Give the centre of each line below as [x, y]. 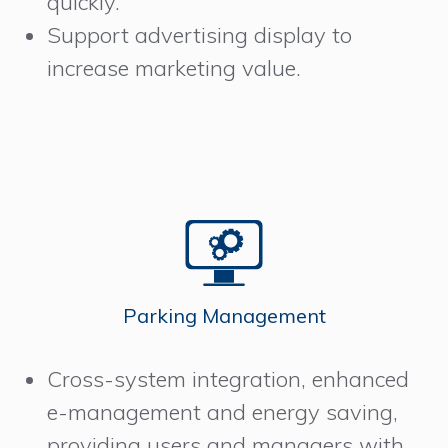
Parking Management [224, 316]
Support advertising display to [200, 35]
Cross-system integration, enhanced [228, 379]
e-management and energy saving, [223, 412]
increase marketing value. [174, 68]
